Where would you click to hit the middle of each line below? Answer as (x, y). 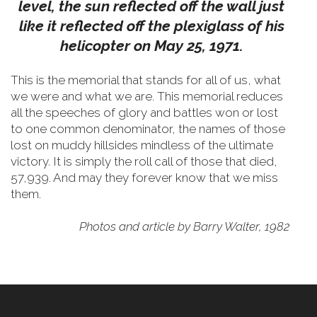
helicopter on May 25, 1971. (151, 46)
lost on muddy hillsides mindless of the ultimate (142, 145)
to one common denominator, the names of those (148, 129)
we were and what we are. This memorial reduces (147, 96)
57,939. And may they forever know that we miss (144, 178)
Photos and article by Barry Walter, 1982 (186, 226)
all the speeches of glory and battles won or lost (144, 113)
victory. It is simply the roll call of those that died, (144, 161)
